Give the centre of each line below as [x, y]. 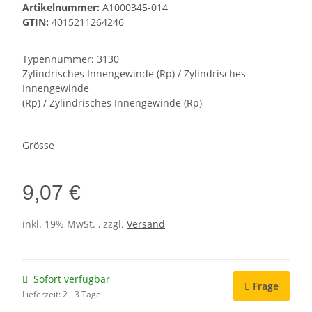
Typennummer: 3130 [71, 59]
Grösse [40, 145]
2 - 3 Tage [82, 294]
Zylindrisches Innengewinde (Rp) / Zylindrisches [134, 73]
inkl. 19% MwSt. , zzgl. [75, 224]
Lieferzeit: [42, 294]
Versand [146, 224]
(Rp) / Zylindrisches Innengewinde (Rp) [112, 103]
